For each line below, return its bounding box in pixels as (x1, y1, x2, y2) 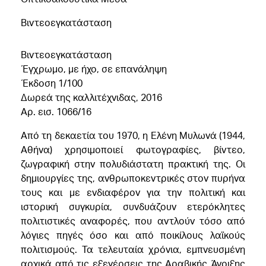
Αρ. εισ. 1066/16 (21, 105, 91, 118)
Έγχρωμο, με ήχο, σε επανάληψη (21, 62, 167, 75)
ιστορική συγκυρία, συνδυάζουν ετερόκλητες (21, 200, 245, 213)
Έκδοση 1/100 (21, 77, 83, 89)
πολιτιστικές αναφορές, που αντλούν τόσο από (21, 214, 245, 227)
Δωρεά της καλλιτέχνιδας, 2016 (21, 91, 162, 103)
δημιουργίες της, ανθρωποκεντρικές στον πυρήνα (21, 172, 245, 184)
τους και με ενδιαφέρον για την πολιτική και (21, 186, 245, 198)
